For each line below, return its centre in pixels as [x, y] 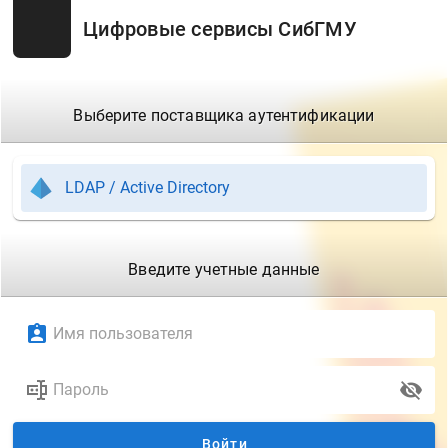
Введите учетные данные [224, 269]
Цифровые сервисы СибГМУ [220, 29]
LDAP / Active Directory [147, 187]
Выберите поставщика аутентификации [224, 115]
